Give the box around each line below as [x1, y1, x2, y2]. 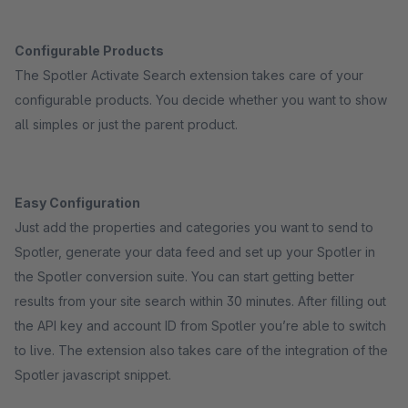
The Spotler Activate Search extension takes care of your [15, 67, 363, 83]
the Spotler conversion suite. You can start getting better [15, 269, 354, 284]
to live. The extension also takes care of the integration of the [15, 342, 388, 358]
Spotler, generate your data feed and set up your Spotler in [15, 244, 375, 260]
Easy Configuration [15, 195, 140, 210]
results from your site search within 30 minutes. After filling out [15, 293, 386, 309]
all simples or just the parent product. [15, 117, 238, 132]
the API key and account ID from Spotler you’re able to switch [15, 318, 386, 333]
